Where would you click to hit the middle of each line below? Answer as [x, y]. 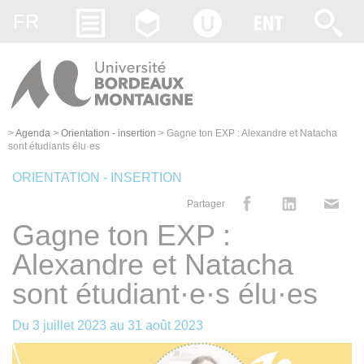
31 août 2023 [165, 325]
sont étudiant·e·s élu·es [165, 293]
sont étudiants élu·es [54, 146]
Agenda [33, 133]
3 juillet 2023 [69, 325]
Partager [206, 204]
